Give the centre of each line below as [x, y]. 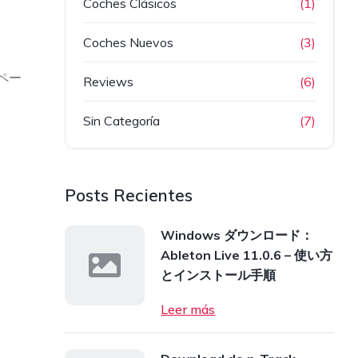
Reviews [109, 82]
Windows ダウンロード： [237, 235]
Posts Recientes [129, 195]
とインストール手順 [219, 275]
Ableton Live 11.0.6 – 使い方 [247, 255]
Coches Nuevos [129, 42]
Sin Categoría [122, 121]
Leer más [188, 309]
